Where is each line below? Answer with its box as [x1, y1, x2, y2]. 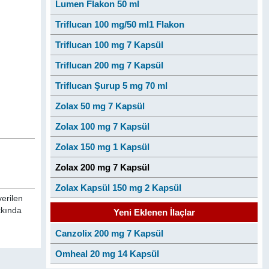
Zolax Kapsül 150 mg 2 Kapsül [55, 183, 181, 193]
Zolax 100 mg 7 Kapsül [55, 121, 150, 131]
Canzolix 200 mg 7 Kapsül [55, 228, 163, 238]
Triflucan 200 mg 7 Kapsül [55, 60, 163, 70]
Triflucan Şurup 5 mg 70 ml [55, 80, 168, 91]
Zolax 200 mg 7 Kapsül [55, 162, 150, 172]
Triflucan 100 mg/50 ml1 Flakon [55, 19, 184, 29]
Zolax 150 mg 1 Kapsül [55, 142, 150, 152]
